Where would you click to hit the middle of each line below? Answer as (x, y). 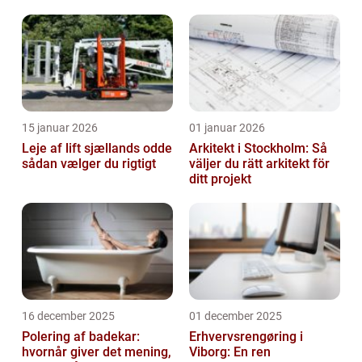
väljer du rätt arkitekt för (259, 163)
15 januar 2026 (60, 127)
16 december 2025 (68, 316)
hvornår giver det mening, (97, 351)
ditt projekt (220, 179)
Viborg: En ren (230, 351)
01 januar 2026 (227, 127)
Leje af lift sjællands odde (97, 148)
